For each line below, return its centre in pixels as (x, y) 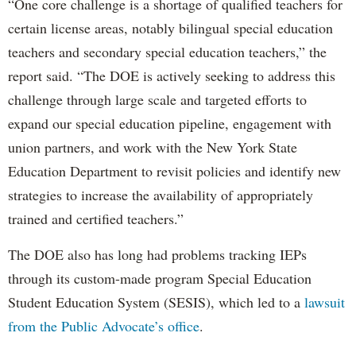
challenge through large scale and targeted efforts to (157, 99)
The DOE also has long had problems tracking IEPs (157, 254)
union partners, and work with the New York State (153, 147)
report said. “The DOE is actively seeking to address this (172, 75)
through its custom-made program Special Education (160, 278)
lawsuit (325, 302)
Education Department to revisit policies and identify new (174, 170)
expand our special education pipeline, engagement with (170, 123)
